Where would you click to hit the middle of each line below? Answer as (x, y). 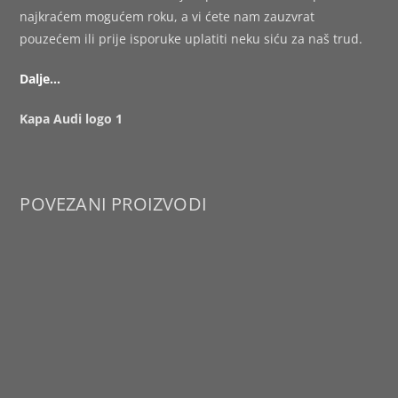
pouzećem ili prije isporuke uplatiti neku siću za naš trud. (191, 38)
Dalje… (40, 78)
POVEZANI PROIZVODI (114, 203)
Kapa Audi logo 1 (72, 118)
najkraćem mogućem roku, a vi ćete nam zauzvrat (167, 16)
